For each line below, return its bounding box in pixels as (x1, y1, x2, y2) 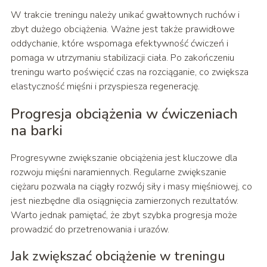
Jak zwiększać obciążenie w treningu (10, 247, 225, 266)
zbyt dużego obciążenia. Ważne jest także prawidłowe (10, 23, 235, 36)
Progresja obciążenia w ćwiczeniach (10, 104, 238, 124)
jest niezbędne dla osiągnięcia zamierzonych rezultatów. (10, 194, 238, 208)
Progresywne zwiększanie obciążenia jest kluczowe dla (10, 151, 237, 165)
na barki (10, 121, 63, 141)
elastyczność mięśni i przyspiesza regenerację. (10, 80, 200, 94)
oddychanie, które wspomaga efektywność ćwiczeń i (10, 37, 228, 51)
